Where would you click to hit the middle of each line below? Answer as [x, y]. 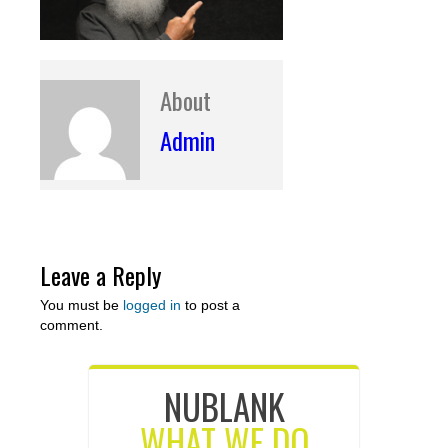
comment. [71, 325]
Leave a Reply [100, 275]
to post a [210, 305]
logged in [152, 305]
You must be [81, 305]
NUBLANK [224, 406]
